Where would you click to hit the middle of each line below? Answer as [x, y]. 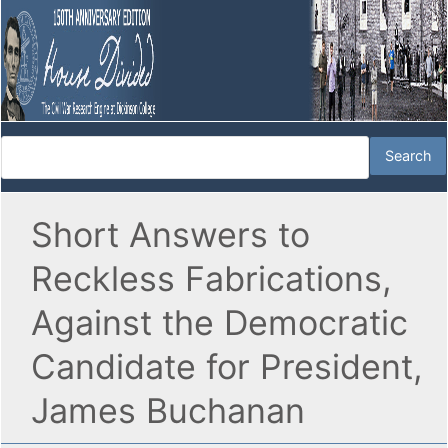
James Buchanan [168, 411]
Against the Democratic [219, 323]
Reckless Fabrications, [211, 279]
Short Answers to [170, 235]
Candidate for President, [227, 367]
